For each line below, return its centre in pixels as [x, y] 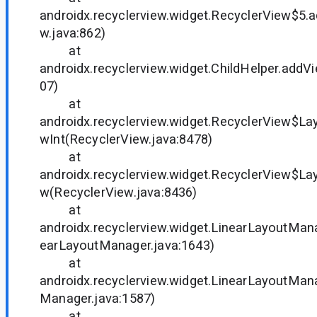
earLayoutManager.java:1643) [127, 245]
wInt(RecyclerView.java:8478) [126, 139]
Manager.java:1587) [98, 298]
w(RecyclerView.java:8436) [119, 192]
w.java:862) [73, 33]
